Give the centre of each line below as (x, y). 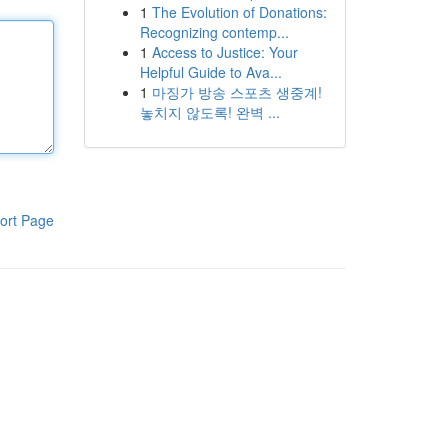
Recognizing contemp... (214, 32)
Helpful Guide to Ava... (210, 72)
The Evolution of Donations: (239, 12)
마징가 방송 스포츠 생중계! (236, 92)
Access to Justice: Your (224, 52)
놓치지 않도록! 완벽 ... (209, 112)
